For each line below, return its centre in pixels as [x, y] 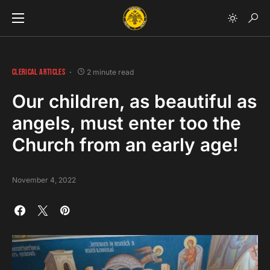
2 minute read [110, 72]
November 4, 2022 [44, 180]
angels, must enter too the [127, 123]
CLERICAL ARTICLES [39, 72]
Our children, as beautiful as [134, 101]
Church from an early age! [125, 145]
